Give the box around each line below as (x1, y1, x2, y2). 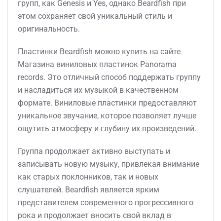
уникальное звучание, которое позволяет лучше (18, 111, 196, 120)
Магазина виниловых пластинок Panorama (18, 60, 177, 69)
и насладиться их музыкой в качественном (18, 85, 179, 95)
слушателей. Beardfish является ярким (18, 185, 159, 194)
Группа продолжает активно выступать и (18, 147, 170, 156)
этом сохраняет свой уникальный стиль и (18, 11, 172, 21)
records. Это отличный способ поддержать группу (18, 73, 201, 82)
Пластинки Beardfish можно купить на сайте (18, 47, 181, 56)
